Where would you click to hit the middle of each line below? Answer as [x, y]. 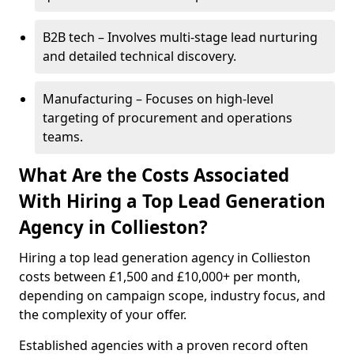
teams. [63, 137]
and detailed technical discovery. [139, 56]
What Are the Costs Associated [154, 175]
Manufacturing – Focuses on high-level [158, 99]
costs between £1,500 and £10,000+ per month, [160, 277]
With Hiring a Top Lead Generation [172, 201]
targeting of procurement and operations [168, 118]
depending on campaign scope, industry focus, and [172, 296]
